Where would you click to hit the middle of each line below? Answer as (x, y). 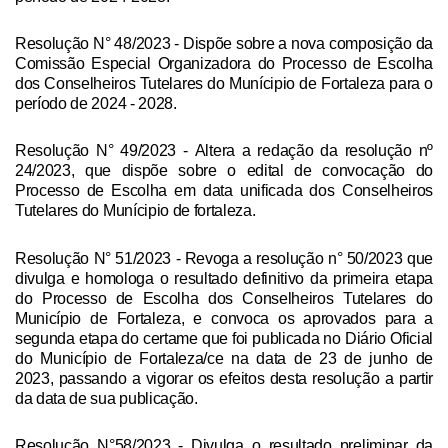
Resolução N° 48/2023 (93, 44)
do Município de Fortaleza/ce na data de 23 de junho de (224, 358)
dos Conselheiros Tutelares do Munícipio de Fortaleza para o (224, 84)
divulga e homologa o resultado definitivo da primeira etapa (224, 278)
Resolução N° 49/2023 (96, 151)
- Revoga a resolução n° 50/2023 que (302, 258)
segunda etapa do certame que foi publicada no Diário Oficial (224, 338)
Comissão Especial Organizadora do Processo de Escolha (224, 64)
